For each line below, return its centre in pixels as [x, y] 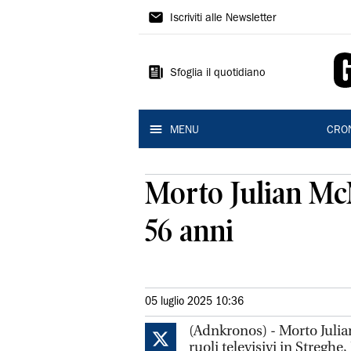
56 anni [189, 231]
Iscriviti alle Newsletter [223, 19]
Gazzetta [185, 15]
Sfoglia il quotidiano [218, 74]
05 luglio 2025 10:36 [194, 302]
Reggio [175, 74]
